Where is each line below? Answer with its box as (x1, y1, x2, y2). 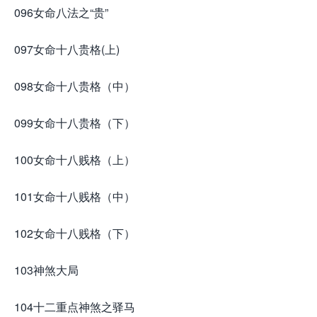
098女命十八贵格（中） (14, 78, 135, 95)
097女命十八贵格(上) (14, 41, 120, 58)
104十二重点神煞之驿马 (14, 299, 135, 316)
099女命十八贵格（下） (14, 115, 135, 132)
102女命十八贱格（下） (14, 225, 135, 242)
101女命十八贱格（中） (14, 188, 135, 205)
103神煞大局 (14, 262, 79, 279)
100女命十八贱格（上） (14, 151, 135, 168)
